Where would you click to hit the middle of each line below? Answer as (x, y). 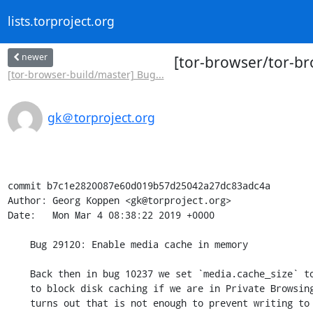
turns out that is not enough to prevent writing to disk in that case (19, 303)
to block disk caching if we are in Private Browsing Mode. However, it (19, 288)
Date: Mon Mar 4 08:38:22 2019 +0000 (111, 214)
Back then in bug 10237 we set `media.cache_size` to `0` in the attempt (19, 273)
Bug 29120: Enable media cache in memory (19, 244)
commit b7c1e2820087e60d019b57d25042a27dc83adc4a (139, 185)
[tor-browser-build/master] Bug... (86, 74)
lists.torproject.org (61, 21)
